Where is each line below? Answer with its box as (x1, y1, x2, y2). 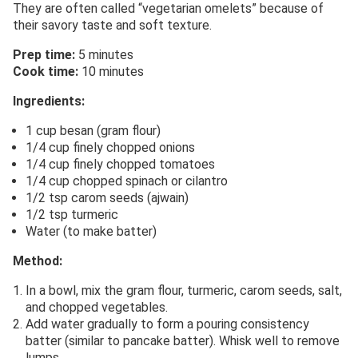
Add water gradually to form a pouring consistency (26, 316, 309, 332)
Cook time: (13, 63, 78, 79)
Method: (13, 253, 62, 268)
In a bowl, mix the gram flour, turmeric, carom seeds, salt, (26, 282, 342, 298)
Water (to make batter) (26, 223, 157, 239)
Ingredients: (13, 93, 85, 109)
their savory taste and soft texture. (13, 17, 212, 33)
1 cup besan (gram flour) (26, 122, 161, 138)
